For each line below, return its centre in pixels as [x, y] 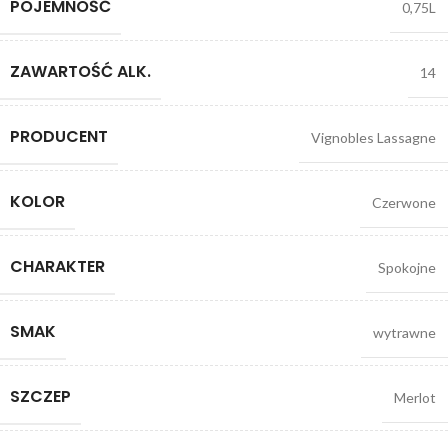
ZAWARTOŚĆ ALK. [80, 71]
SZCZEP [40, 396]
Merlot [415, 397]
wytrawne [404, 332]
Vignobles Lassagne [373, 137]
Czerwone [404, 202]
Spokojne [407, 267]
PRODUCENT [59, 136]
